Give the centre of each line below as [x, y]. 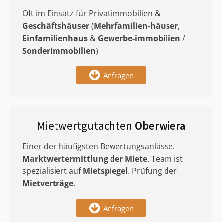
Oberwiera [160, 126]
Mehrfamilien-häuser [136, 26]
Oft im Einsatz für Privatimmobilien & [91, 13]
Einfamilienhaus [55, 38]
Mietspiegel [105, 171]
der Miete [129, 159]
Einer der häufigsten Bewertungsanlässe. [99, 146]
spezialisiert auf [53, 171]
